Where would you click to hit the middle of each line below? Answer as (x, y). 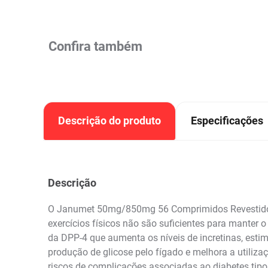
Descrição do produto (109, 120)
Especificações (227, 120)
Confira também (95, 46)
